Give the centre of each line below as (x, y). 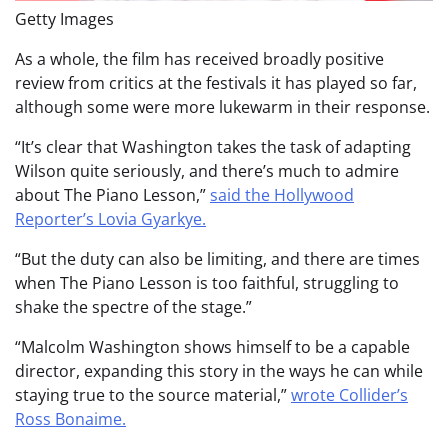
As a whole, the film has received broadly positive (199, 59)
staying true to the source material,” (153, 395)
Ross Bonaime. (70, 419)
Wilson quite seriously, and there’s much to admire (207, 171)
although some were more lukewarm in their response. (222, 107)
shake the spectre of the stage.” (133, 307)
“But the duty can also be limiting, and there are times (217, 259)
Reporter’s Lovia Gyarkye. (110, 219)
